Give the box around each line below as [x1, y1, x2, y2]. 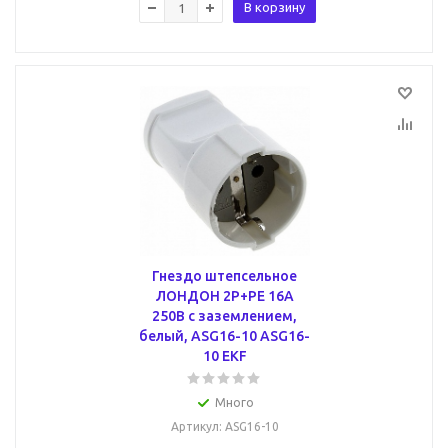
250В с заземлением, [152, 308, 297, 324]
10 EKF [202, 348, 247, 364]
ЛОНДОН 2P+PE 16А [155, 288, 294, 304]
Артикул [170, 420, 219, 433]
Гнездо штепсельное [152, 268, 297, 284]
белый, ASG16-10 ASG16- [139, 328, 310, 344]
